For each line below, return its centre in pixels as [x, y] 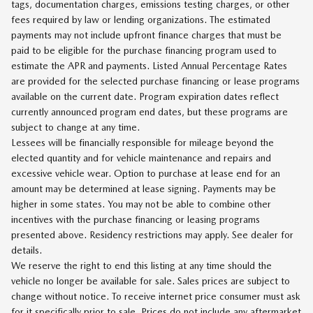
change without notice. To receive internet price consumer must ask [156, 297]
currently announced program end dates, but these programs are [150, 112]
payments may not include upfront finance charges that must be [146, 35]
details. [27, 250]
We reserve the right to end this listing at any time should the [141, 266]
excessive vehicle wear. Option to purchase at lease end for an [146, 174]
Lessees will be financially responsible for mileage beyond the [143, 143]
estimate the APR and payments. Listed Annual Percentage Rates [149, 66]
